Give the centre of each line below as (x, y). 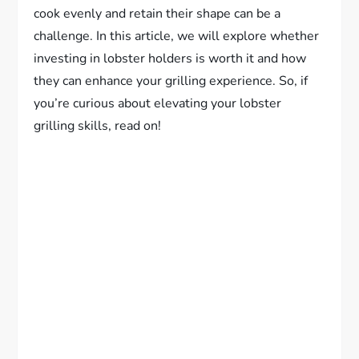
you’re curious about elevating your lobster (158, 104)
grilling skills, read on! (98, 126)
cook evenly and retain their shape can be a (157, 14)
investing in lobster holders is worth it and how (170, 59)
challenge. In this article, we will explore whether (177, 36)
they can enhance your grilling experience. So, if (171, 81)
